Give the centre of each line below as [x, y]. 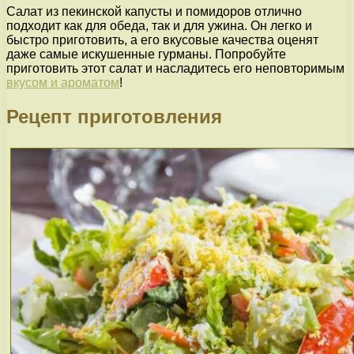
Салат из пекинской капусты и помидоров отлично [154, 12]
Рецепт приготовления [114, 117]
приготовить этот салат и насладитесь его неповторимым [175, 69]
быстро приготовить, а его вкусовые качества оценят [162, 40]
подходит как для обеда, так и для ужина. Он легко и [159, 26]
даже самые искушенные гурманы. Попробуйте [146, 55]
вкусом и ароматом [63, 83]
